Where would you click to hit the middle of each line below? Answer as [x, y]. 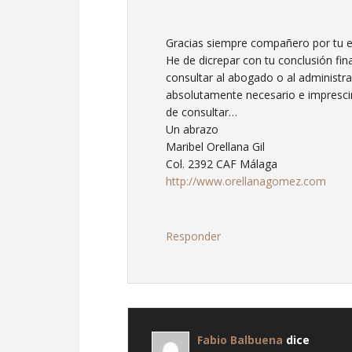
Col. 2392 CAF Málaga [222, 163]
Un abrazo [192, 129]
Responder [193, 236]
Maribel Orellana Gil [215, 146]
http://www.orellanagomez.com [246, 181]
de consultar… [202, 112]
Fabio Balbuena [240, 339]
